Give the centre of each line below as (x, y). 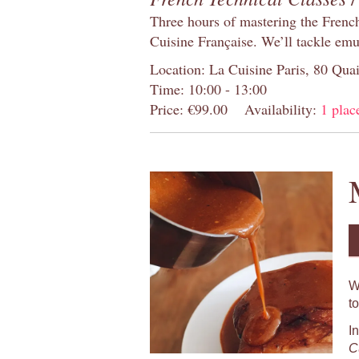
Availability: (282, 109)
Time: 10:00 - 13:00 (208, 89)
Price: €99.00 (189, 109)
